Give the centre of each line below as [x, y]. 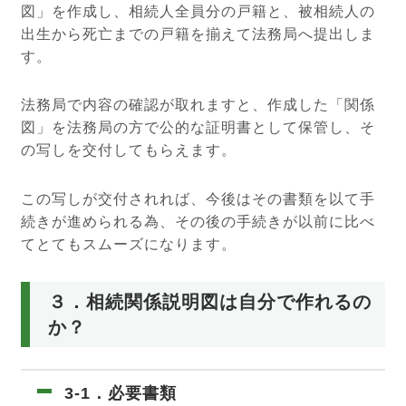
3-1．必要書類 [121, 394]
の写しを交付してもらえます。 [129, 150]
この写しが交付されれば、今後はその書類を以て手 [198, 199]
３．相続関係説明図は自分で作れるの [210, 301]
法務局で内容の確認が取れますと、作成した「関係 [198, 105]
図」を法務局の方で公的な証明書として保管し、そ [198, 128]
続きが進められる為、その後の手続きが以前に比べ [198, 222]
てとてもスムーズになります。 [129, 245]
